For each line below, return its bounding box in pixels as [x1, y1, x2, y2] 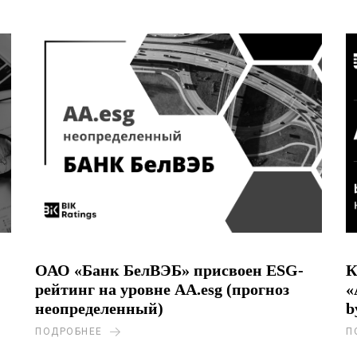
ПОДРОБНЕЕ [35, 326, 103, 337]
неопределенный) [35, 300, 163, 317]
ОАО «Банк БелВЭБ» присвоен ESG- [35, 261, 304, 279]
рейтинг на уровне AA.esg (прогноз [35, 280, 289, 298]
